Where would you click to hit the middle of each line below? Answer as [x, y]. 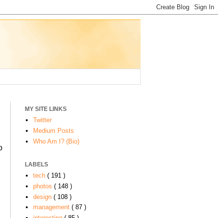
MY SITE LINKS [46, 109]
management [52, 207]
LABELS [36, 164]
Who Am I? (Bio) [56, 141]
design [43, 197]
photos [43, 186]
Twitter [42, 120]
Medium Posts [53, 130]
